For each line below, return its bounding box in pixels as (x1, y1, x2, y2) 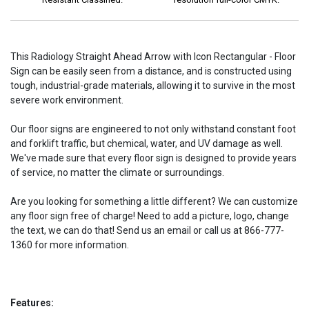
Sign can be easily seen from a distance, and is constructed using (10, 65, 292, 77)
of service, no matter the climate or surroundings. (10, 166, 224, 178)
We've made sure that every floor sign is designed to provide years (10, 152, 297, 163)
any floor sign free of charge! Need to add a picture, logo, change (10, 210, 289, 221)
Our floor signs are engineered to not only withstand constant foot (10, 123, 296, 134)
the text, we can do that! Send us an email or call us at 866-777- (10, 224, 284, 236)
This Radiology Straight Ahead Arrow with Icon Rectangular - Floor (10, 50, 296, 62)
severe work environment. (10, 94, 123, 106)
